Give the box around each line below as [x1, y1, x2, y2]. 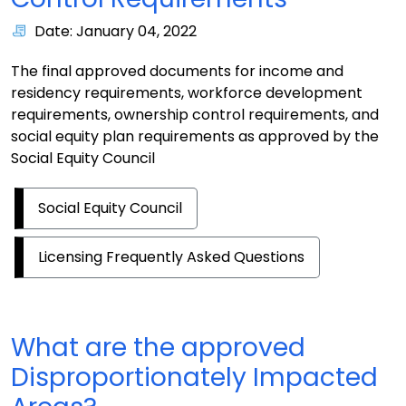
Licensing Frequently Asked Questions [38, 246, 304, 267]
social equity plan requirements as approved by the [11, 126, 379, 147]
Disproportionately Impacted [11, 360, 378, 395]
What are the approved [11, 330, 305, 365]
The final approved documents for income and [11, 61, 343, 82]
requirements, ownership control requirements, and [11, 104, 379, 125]
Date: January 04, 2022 [34, 21, 197, 42]
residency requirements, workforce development [11, 82, 362, 103]
